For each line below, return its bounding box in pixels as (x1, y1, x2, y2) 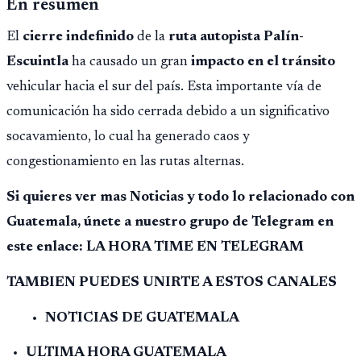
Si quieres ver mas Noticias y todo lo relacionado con (6, 189, 355, 205)
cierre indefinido (23, 29, 134, 44)
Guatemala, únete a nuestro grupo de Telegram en (6, 214, 334, 230)
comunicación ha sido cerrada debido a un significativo (6, 104, 330, 119)
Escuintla (6, 54, 68, 69)
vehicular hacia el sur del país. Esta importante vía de (6, 79, 322, 94)
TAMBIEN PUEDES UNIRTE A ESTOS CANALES (6, 275, 337, 290)
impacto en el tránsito (191, 54, 335, 69)
